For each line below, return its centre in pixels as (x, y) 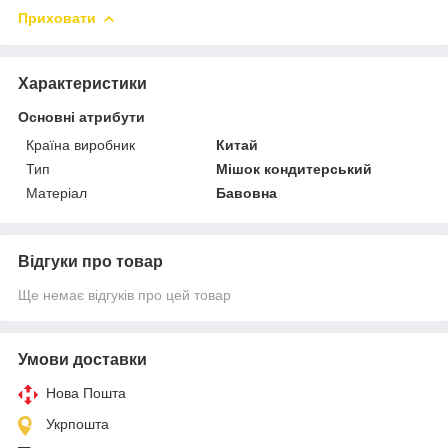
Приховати (57, 17)
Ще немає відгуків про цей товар (124, 294)
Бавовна (247, 192)
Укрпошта (77, 423)
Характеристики (82, 83)
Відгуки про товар (90, 261)
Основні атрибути (81, 116)
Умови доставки (82, 359)
